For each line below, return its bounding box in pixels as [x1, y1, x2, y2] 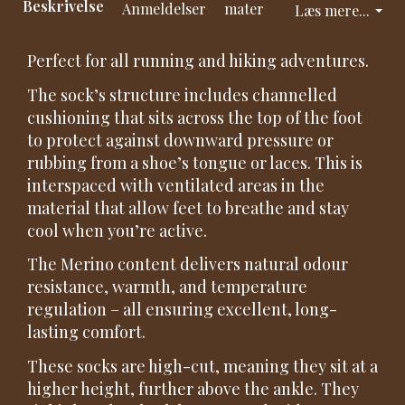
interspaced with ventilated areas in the [27, 174, 325, 196]
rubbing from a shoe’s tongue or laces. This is [27, 151, 363, 174]
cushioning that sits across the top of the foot [27, 106, 363, 128]
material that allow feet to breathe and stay [27, 196, 349, 219]
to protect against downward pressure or [27, 128, 334, 151]
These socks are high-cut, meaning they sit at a [27, 354, 378, 377]
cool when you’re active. [27, 219, 207, 241]
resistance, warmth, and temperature [27, 276, 307, 298]
